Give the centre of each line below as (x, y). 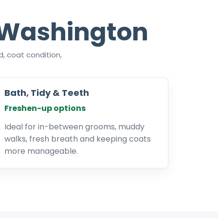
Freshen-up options (45, 108)
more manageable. (41, 151)
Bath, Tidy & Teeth (47, 93)
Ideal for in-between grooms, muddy (74, 127)
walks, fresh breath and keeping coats (78, 139)
